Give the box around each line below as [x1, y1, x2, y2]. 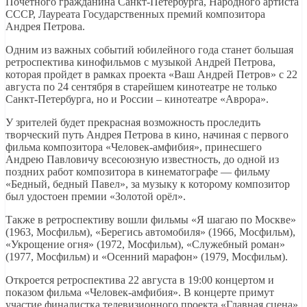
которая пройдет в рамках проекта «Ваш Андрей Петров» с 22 [5, 69, 297, 81]
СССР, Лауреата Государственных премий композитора [5, 8, 265, 21]
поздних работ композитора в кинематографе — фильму [5, 166, 270, 178]
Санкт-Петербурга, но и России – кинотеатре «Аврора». [5, 93, 269, 106]
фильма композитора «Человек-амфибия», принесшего [5, 141, 262, 153]
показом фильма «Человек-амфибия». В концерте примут [5, 286, 274, 299]
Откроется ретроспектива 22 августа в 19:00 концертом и [5, 274, 274, 286]
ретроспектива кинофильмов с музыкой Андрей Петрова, [5, 56, 275, 69]
